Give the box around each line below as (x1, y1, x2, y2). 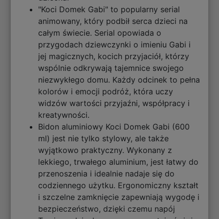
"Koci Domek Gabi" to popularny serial (38, 4, 180, 15)
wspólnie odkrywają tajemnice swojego (38, 63, 184, 73)
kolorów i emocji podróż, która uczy (38, 87, 174, 97)
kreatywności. (38, 110, 90, 120)
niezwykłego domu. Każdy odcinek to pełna (38, 75, 200, 85)
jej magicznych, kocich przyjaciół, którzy (38, 51, 190, 62)
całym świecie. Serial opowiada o (38, 28, 162, 38)
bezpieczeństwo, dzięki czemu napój (38, 204, 175, 214)
